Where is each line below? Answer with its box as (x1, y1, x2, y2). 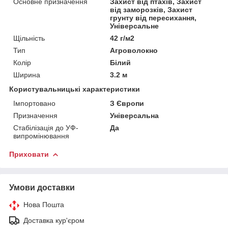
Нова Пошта (23, 200, 64, 209)
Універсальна (110, 111, 159, 120)
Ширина (13, 70, 40, 79)
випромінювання (13, 131, 69, 140)
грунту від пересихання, (110, 13, 197, 22)
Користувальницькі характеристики (9, 84, 140, 93)
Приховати (9, 150, 49, 158)
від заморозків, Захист (110, 5, 193, 14)
